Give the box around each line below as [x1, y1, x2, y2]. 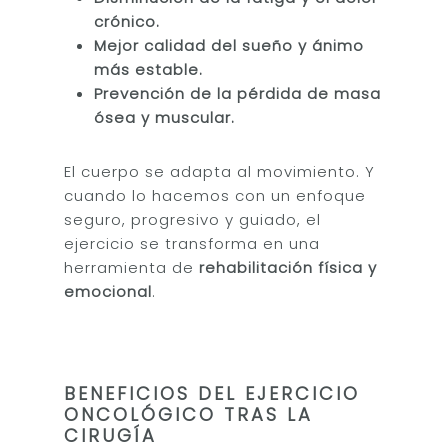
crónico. [94, 10, 161, 32]
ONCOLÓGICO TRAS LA [64, 401, 314, 427]
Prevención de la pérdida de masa [94, 82, 382, 104]
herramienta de [64, 256, 200, 278]
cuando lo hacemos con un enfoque [64, 184, 367, 206]
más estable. [94, 58, 204, 80]
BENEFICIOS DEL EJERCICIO [64, 380, 361, 406]
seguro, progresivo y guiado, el [64, 208, 322, 230]
